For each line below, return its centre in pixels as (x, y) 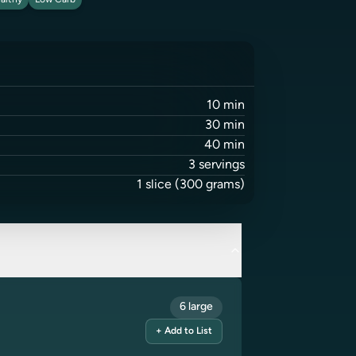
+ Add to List (184, 331)
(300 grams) (208, 185)
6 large (196, 307)
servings (222, 165)
